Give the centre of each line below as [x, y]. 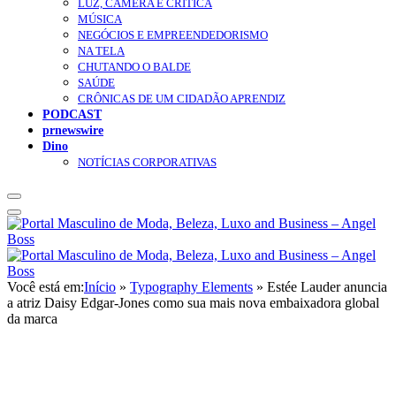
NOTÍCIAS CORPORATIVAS [147, 163]
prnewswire [73, 130]
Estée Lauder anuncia [327, 287]
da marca [32, 319]
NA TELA [101, 51]
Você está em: [46, 287]
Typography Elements [191, 287]
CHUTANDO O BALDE [134, 67]
